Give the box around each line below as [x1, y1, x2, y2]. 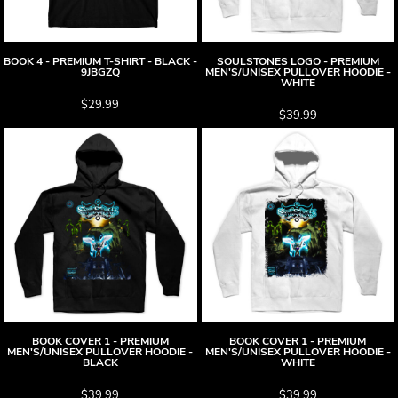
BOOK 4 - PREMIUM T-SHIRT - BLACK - [3, 54, 197, 68]
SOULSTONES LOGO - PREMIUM [216, 54, 379, 68]
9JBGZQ [80, 65, 120, 79]
